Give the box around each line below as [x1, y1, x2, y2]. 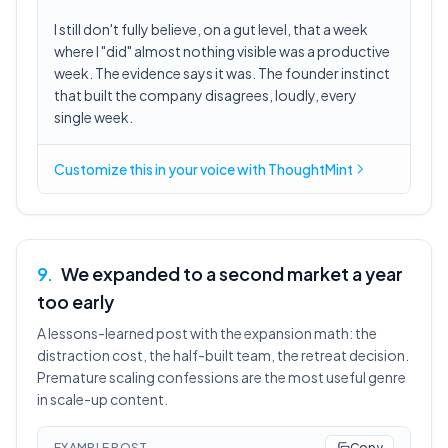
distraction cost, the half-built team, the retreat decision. [37, 346, 409, 364]
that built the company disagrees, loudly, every [54, 86, 357, 104]
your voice [168, 160, 235, 178]
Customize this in [54, 160, 168, 178]
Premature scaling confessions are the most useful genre [37, 368, 406, 386]
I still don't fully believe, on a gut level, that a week [54, 20, 368, 38]
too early [37, 290, 114, 313]
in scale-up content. [37, 390, 168, 408]
